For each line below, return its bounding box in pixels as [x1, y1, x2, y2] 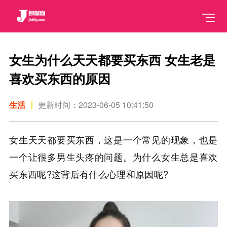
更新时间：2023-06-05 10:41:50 [38, 98, 154, 110]
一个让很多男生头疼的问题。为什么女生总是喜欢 [9, 150, 218, 164]
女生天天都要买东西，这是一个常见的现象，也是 [9, 133, 218, 146]
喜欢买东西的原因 [9, 69, 111, 88]
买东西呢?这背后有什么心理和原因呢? [9, 167, 169, 181]
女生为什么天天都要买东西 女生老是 [9, 51, 216, 69]
